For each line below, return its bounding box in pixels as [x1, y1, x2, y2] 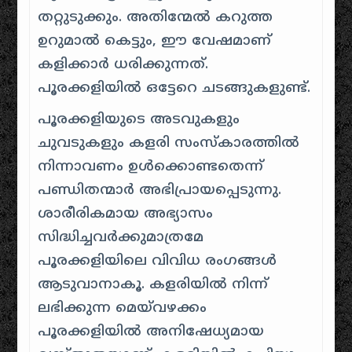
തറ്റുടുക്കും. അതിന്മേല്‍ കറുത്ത [38, 9, 273, 27]
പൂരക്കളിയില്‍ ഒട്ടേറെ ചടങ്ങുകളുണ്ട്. [38, 79, 311, 97]
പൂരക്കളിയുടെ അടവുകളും [38, 111, 240, 129]
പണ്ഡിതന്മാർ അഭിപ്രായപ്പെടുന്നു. [38, 181, 282, 200]
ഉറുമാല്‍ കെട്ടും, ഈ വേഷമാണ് [38, 32, 272, 50]
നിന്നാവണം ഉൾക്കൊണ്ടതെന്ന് [38, 158, 264, 176]
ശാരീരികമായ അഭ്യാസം [38, 205, 214, 223]
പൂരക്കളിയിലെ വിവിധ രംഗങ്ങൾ [38, 252, 277, 270]
